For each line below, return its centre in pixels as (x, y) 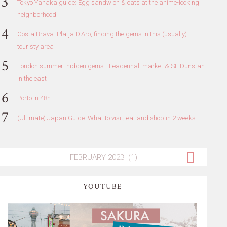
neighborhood (36, 14)
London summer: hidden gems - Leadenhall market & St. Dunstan (111, 66)
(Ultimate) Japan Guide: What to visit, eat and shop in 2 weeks (106, 118)
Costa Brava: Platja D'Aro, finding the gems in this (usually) (102, 34)
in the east (32, 78)
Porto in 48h (34, 98)
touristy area (35, 46)
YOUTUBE (102, 186)
